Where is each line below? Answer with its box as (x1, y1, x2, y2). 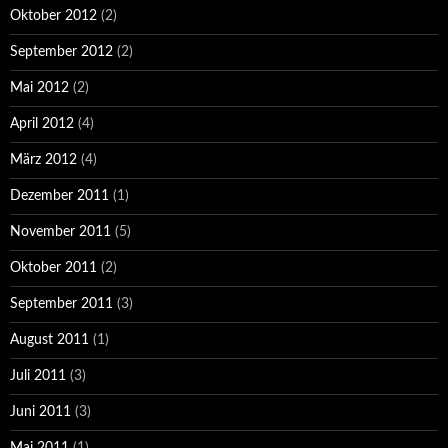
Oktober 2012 (10, 9, 97, 24)
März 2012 (10, 153, 77, 168)
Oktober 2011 (10, 261, 97, 276)
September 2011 (10, 297, 113, 312)
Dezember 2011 (10, 189, 109, 204)
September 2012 (10, 45, 113, 60)
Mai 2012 (10, 81, 69, 96)
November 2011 (10, 225, 111, 240)
